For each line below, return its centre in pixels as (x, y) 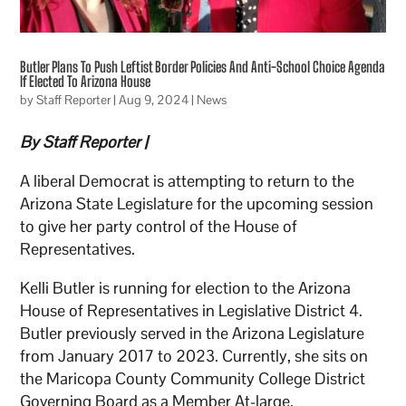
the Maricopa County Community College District (193, 378)
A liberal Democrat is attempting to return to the (188, 180)
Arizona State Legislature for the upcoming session (197, 203)
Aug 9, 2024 (154, 99)
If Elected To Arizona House (86, 81)
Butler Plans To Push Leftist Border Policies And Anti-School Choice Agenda (203, 66)
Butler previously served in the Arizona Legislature (193, 333)
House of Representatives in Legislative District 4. (192, 310)
